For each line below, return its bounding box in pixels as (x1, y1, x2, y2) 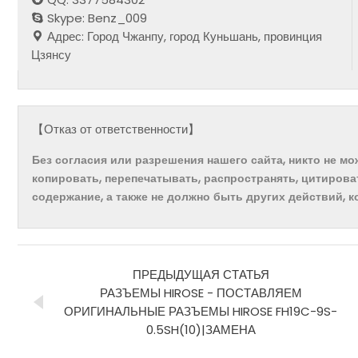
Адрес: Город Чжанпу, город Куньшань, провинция (44, 27, 323, 45)
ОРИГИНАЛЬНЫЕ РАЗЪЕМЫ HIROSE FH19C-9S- (64, 302, 337, 320)
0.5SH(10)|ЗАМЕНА (145, 320, 256, 338)
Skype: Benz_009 (44, 9, 148, 26)
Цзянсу (31, 46, 72, 63)
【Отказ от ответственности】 (32, 121, 201, 138)
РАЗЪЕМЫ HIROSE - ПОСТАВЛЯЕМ (99, 284, 302, 301)
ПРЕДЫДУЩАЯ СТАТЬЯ (132, 265, 269, 283)
